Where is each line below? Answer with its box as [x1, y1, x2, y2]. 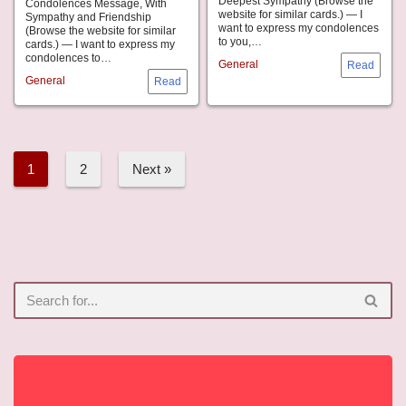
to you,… [218, 35, 265, 49]
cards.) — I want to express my [25, 38, 175, 52]
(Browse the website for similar [25, 24, 176, 38]
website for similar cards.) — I [218, 8, 362, 22]
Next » [132, 161, 171, 178]
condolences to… [25, 52, 114, 65]
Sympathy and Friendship [25, 11, 151, 24]
